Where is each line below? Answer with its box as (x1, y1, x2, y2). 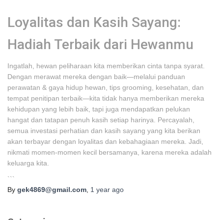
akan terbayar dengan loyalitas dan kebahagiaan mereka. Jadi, (7, 137, 203, 145)
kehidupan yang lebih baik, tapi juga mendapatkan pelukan (7, 105, 190, 113)
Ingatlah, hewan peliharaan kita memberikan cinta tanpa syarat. (7, 62, 205, 70)
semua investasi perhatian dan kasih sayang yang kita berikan (7, 127, 200, 135)
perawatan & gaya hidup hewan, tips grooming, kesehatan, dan (7, 83, 204, 91)
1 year (90, 186, 110, 193)
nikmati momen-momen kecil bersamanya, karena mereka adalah (7, 148, 212, 156)
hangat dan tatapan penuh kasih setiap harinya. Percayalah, (7, 116, 194, 124)
